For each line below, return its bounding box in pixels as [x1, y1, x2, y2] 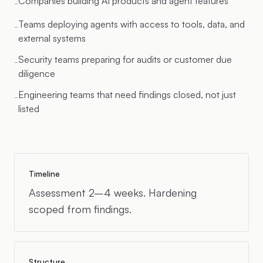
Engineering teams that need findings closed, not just [18, 89, 236, 100]
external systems [18, 32, 86, 44]
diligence [18, 68, 55, 79]
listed [18, 103, 39, 114]
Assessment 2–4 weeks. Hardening [29, 186, 197, 199]
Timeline [29, 168, 60, 178]
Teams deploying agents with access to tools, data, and [18, 18, 245, 30]
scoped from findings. [29, 203, 131, 215]
